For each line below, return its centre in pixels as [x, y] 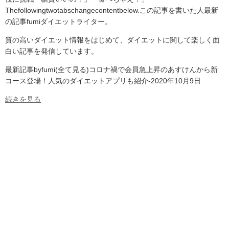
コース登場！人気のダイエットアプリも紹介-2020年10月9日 [103, 81]
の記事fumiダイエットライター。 [59, 22]
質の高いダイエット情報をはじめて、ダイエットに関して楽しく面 [112, 40]
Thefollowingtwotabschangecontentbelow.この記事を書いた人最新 [112, 10]
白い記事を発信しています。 [52, 51]
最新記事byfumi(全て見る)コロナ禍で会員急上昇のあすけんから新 [111, 70]
